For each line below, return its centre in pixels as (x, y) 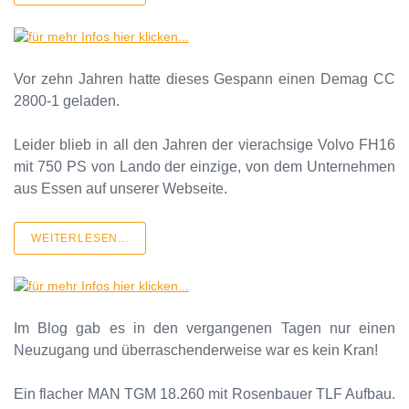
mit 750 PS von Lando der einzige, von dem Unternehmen (204, 166)
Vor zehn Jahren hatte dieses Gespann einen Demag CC (204, 79)
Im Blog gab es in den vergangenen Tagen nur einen (204, 328)
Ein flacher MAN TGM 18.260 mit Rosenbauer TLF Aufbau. (204, 393)
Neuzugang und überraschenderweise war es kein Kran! (196, 350)
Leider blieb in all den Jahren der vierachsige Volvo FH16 (204, 144)
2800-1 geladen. (67, 100)
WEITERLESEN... (80, 238)
